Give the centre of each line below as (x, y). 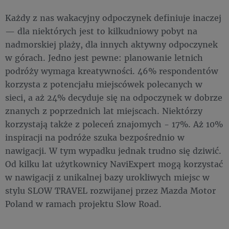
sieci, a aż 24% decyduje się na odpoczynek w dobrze (114, 98)
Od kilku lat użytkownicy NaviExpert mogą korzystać (114, 164)
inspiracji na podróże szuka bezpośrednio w (95, 138)
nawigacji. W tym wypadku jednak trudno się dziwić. (113, 151)
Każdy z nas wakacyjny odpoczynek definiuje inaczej (113, 18)
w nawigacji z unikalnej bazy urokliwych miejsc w (107, 177)
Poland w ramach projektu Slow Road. (83, 204)
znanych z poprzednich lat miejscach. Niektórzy (104, 111)
